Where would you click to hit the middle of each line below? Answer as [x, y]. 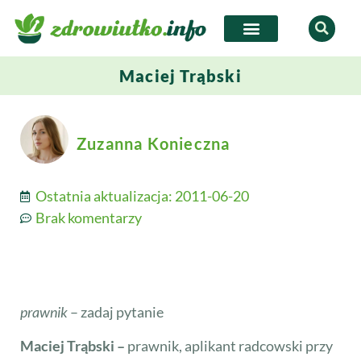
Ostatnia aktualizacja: [105, 196]
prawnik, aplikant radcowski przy [229, 345]
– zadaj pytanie [116, 312]
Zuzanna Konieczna [154, 144]
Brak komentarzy [89, 218]
